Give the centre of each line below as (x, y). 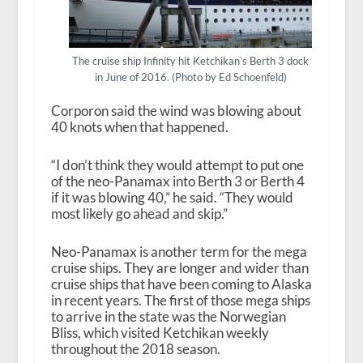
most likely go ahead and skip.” (139, 213)
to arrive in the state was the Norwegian (168, 316)
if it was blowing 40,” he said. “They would (172, 197)
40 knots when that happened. (139, 126)
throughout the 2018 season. (135, 348)
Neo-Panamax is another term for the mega (179, 251)
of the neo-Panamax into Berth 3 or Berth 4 (177, 181)
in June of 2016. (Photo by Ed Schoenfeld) (190, 77)
